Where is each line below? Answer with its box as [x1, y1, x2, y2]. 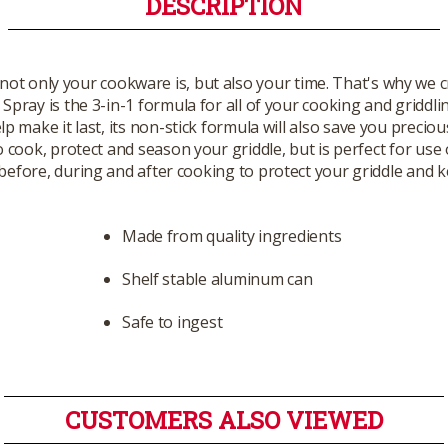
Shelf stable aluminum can [122, 267, 313, 290]
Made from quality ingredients [122, 224, 342, 247]
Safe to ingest [122, 310, 223, 333]
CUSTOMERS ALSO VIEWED [65, 403, 383, 436]
